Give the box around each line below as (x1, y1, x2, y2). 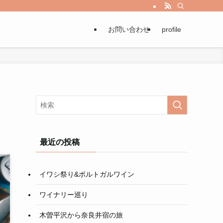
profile (162, 25, 181, 33)
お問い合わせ (108, 25, 150, 33)
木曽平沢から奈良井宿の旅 (39, 211, 123, 219)
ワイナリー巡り (39, 190, 88, 199)
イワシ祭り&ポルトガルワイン (39, 170, 134, 178)
